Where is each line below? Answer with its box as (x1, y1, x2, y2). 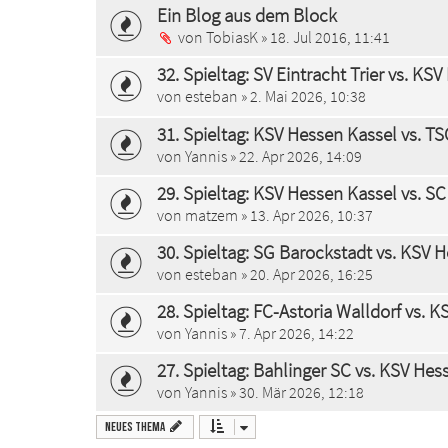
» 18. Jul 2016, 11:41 (258, 27, 390, 48)
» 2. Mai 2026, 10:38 (238, 86, 366, 107)
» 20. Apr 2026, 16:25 (238, 263, 373, 284)
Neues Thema (105, 419, 165, 436)
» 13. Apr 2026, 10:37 (238, 204, 373, 225)
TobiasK (206, 27, 258, 48)
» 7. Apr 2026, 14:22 (227, 322, 354, 343)
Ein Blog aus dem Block (157, 3, 337, 28)
